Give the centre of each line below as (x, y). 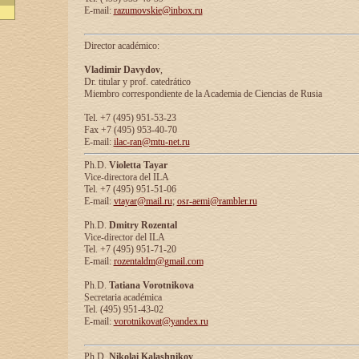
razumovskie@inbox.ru (158, 10)
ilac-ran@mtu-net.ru (151, 142)
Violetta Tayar (138, 165)
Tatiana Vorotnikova (151, 285)
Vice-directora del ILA (126, 177)
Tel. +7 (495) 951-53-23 (130, 118)
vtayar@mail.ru (143, 201)
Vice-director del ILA (124, 237)
